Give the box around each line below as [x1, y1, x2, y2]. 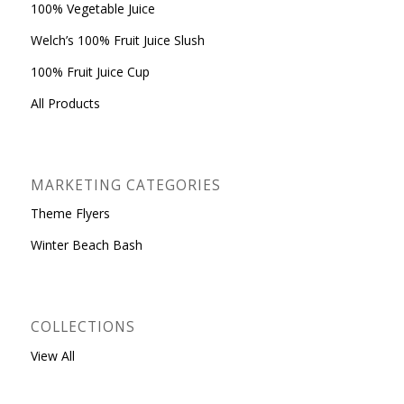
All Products [30, 94, 100, 112]
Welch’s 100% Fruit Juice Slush [30, 31, 205, 49]
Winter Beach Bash [30, 236, 142, 254]
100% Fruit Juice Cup [30, 62, 150, 80]
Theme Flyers [30, 205, 110, 223]
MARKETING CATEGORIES [30, 175, 221, 195]
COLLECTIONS [30, 317, 135, 337]
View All [30, 347, 75, 365]
